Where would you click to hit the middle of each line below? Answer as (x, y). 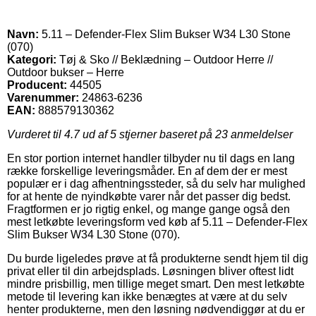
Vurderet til (36, 134)
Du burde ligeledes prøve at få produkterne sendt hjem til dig (158, 258)
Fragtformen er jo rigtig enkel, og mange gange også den (148, 209)
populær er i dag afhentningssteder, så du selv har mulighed (156, 183)
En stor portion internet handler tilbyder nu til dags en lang (151, 158)
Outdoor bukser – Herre (66, 72)
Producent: (37, 85)
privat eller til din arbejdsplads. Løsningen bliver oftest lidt (150, 271)
